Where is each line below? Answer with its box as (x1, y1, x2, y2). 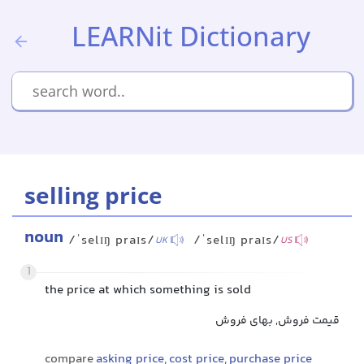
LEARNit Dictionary (71, 18, 310, 54)
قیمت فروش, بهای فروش (215, 312, 340, 330)
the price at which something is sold (45, 280, 251, 301)
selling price (24, 180, 162, 210)
